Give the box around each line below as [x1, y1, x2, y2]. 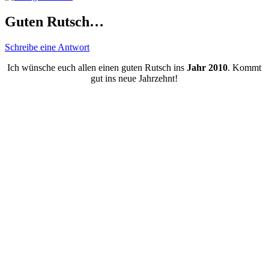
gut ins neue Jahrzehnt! [91, 73, 178, 83]
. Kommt [228, 62, 262, 73]
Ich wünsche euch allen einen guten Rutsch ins [7, 62, 187, 73]
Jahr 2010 [187, 62, 228, 73]
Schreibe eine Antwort [5, 41, 89, 52]
